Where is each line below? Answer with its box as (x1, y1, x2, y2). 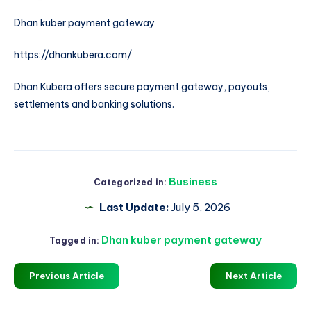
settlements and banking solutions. (14, 97, 174, 110)
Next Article (226, 269, 282, 281)
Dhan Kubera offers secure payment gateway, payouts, (14, 80, 270, 93)
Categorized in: (93, 176, 167, 187)
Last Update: (99, 200, 169, 214)
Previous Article (29, 269, 104, 281)
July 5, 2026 (169, 200, 230, 214)
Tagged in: (49, 235, 100, 246)
